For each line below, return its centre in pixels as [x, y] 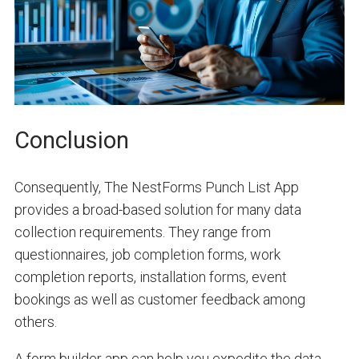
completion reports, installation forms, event [150, 276]
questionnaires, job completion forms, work [147, 254]
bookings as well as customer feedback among [159, 299]
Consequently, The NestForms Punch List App [156, 187]
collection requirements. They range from [142, 232]
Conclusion [71, 140]
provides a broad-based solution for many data [157, 209]
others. [35, 321]
